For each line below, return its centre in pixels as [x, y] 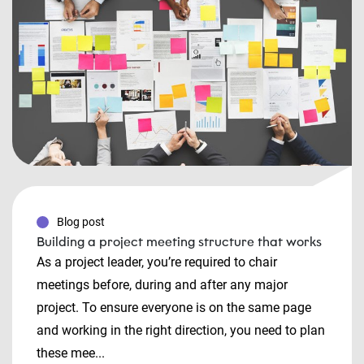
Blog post [81, 222]
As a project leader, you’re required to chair [157, 262]
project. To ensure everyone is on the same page [174, 308]
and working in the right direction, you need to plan [181, 330]
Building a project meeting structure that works [179, 242]
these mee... [71, 353]
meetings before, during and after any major [162, 285]
